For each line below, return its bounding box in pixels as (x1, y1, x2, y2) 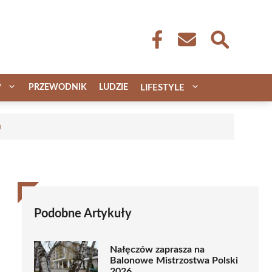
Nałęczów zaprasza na (110, 245, 205, 255)
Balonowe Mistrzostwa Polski (110, 256, 238, 266)
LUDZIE (99, 83, 128, 92)
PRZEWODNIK (29, 83, 87, 92)
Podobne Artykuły (34, 207, 132, 220)
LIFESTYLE (140, 83, 185, 92)
